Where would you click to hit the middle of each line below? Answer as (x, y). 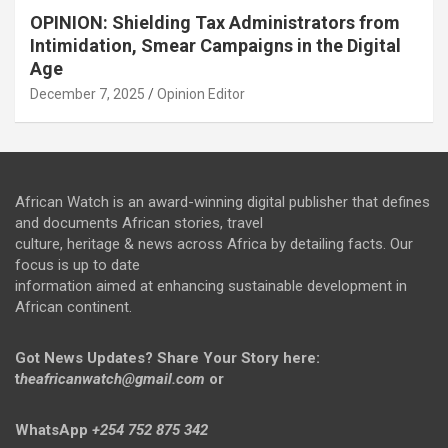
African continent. (73, 306)
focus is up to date (77, 264)
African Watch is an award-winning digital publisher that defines (222, 201)
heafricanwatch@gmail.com (112, 378)
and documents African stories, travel (139, 222)
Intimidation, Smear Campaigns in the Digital (215, 45)
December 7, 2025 (87, 93)
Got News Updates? (84, 357)
